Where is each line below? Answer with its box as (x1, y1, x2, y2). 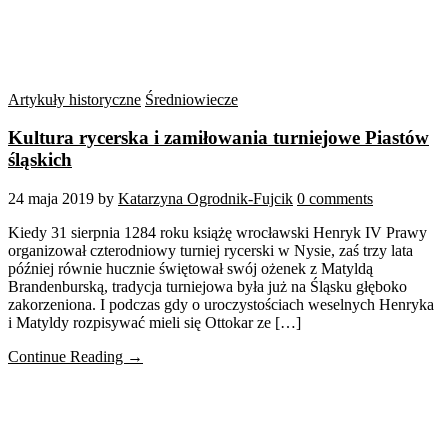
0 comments (297, 190, 373, 208)
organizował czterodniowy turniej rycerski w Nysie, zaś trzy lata (8, 242, 413, 260)
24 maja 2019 (8, 190, 94, 208)
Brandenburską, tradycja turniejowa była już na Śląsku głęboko (8, 278, 407, 296)
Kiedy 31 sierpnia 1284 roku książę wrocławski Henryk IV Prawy (8, 224, 427, 242)
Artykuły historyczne (8, 90, 141, 108)
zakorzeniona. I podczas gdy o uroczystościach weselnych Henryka (8, 296, 434, 314)
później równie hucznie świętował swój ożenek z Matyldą (8, 260, 373, 278)
